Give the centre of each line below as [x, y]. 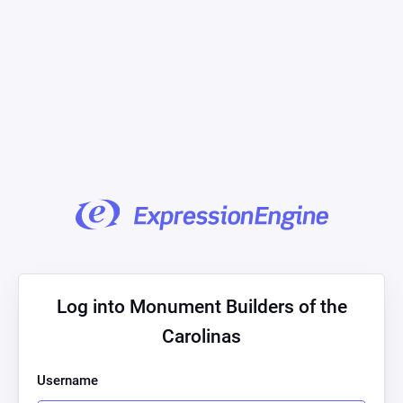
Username [67, 380]
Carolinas [201, 336]
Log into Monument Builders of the [201, 306]
